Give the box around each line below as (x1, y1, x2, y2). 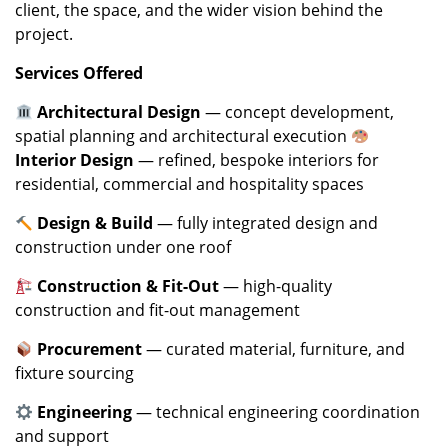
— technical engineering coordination (132, 401, 421, 424)
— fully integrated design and (153, 212, 379, 235)
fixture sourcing (15, 362, 134, 385)
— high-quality (219, 275, 333, 298)
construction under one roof (15, 236, 231, 259)
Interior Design (15, 149, 134, 172)
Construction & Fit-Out (37, 275, 220, 298)
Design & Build (37, 212, 154, 235)
